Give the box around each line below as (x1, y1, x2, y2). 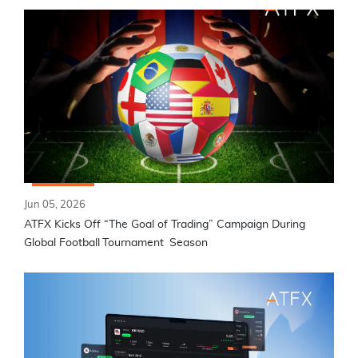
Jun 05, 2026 (24, 200, 86, 211)
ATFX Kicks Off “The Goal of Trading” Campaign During (24, 219, 305, 231)
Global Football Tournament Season (24, 237, 211, 249)
